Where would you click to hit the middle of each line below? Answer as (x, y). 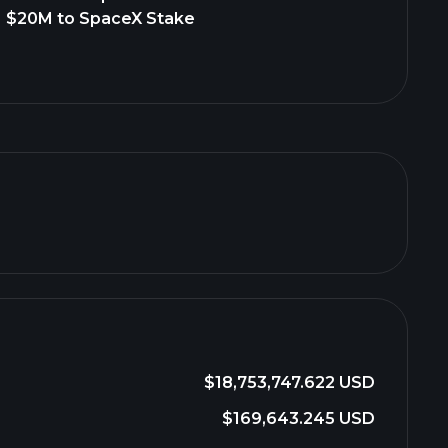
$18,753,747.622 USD (289, 382)
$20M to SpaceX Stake (101, 18)
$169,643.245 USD (298, 418)
